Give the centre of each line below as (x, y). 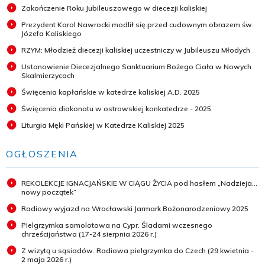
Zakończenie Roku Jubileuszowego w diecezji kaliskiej (114, 8)
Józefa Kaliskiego (51, 33)
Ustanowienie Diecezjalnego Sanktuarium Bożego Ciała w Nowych (136, 66)
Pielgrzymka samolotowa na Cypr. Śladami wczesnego (117, 225)
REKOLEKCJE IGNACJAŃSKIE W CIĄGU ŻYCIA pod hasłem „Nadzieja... (139, 183)
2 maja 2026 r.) (46, 259)
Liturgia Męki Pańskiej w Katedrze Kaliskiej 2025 (103, 125)
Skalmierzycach (48, 75)
